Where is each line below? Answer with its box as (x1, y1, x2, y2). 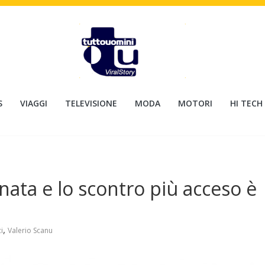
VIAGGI (20, 98, 47, 109)
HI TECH (230, 98, 263, 109)
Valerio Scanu (8, 225, 53, 235)
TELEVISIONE (65, 98, 117, 109)
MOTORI (178, 98, 212, 109)
